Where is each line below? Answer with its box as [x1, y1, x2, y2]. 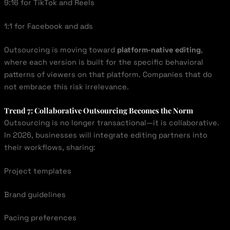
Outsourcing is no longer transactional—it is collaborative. [4, 118, 219, 127]
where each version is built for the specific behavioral [4, 57, 203, 67]
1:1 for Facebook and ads [4, 22, 93, 31]
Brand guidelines [4, 189, 66, 199]
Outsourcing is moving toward [4, 45, 117, 54]
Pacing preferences [4, 213, 76, 223]
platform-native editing [117, 45, 201, 54]
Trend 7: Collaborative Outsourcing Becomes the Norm [4, 105, 193, 116]
